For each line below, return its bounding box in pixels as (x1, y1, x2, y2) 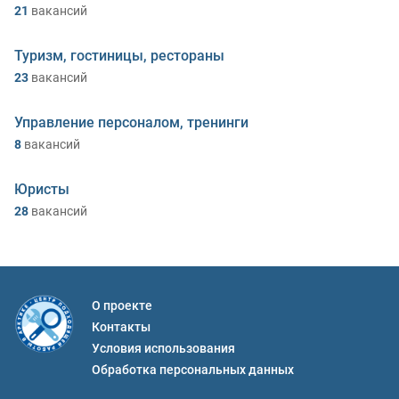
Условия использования (92, 341, 235, 355)
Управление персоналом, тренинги (14, 114, 248, 131)
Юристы (14, 181, 69, 198)
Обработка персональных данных (92, 362, 294, 377)
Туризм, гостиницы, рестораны (14, 47, 224, 64)
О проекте (92, 298, 152, 313)
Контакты (92, 320, 151, 334)
